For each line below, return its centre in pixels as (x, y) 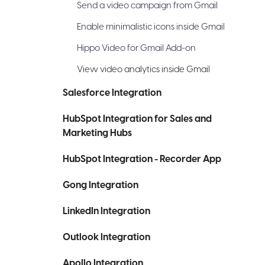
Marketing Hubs (97, 133)
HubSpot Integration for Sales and (137, 119)
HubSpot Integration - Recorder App (142, 159)
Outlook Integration (106, 237)
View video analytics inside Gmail (143, 70)
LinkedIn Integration (106, 211)
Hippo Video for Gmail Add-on (136, 48)
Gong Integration (101, 185)
